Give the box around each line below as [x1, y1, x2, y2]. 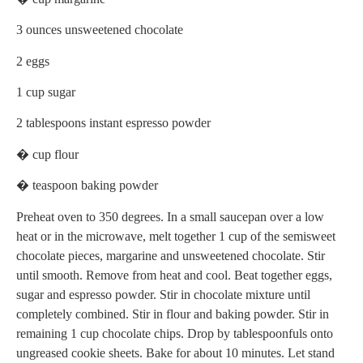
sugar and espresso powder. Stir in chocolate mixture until [16, 287, 310, 301]
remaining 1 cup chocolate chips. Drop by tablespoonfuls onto [16, 326, 333, 340]
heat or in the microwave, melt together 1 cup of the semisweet [16, 228, 335, 243]
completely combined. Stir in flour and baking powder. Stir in [16, 306, 329, 321]
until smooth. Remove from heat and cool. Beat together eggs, [16, 267, 332, 282]
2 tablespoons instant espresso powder [16, 116, 211, 130]
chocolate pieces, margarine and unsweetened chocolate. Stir [16, 248, 325, 263]
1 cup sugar [16, 85, 75, 100]
